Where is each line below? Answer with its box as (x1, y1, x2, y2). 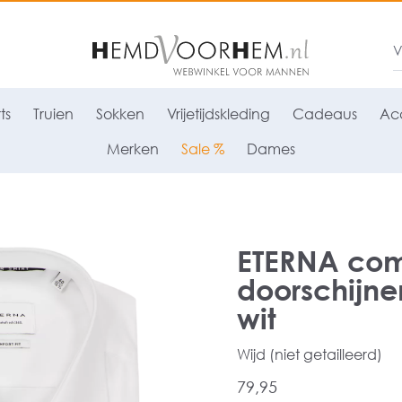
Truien (32, 105, 74, 122)
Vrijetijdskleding (166, 105, 270, 122)
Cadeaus (292, 105, 357, 122)
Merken (107, 140, 159, 157)
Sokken (95, 105, 144, 122)
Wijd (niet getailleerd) (237, 345, 382, 363)
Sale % (181, 140, 224, 157)
